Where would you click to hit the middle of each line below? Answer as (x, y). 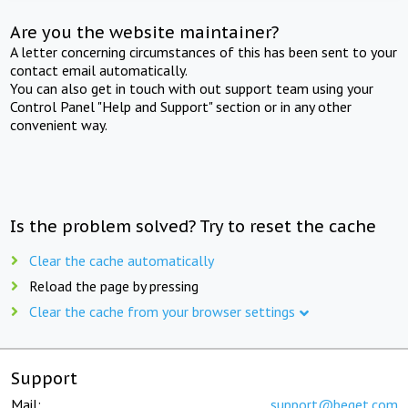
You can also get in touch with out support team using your (192, 88)
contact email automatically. (99, 70)
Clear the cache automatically (122, 260)
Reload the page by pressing (114, 286)
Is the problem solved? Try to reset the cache (194, 226)
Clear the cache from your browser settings (162, 311)
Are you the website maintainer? (145, 32)
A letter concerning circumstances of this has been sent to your (204, 51)
